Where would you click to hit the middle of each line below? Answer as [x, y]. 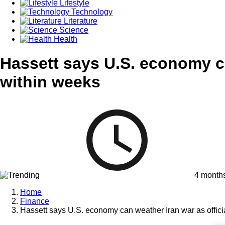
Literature [80, 21]
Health [65, 39]
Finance [35, 201]
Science [73, 30]
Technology [91, 12]
